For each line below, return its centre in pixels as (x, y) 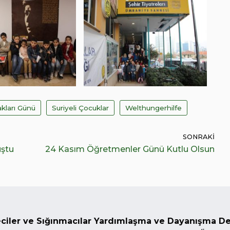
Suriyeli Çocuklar (80, 108)
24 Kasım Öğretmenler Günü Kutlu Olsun (130, 149)
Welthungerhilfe (154, 108)
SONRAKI (199, 137)
